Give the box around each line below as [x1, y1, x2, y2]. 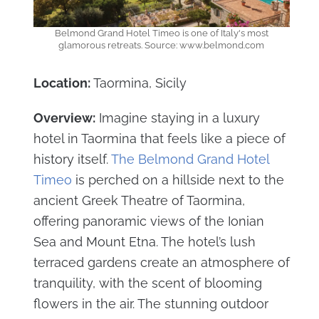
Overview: [33, 110, 95, 126]
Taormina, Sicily [90, 75, 187, 91]
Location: [33, 75, 90, 91]
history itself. [33, 152, 111, 167]
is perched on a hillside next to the [71, 172, 284, 188]
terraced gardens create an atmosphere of [33, 255, 290, 271]
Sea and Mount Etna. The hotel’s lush [33, 234, 256, 250]
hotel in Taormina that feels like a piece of [33, 131, 286, 147]
